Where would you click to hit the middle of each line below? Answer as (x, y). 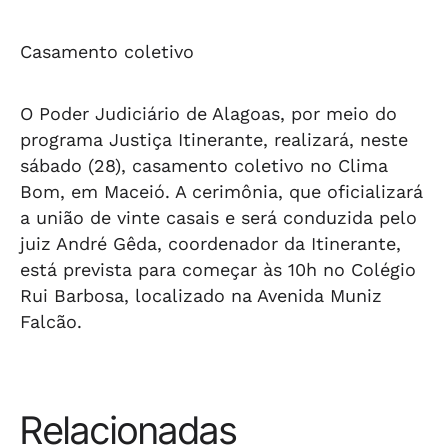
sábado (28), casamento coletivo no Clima (204, 165)
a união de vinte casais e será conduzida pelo (218, 217)
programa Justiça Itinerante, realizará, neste (214, 139)
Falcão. (51, 321)
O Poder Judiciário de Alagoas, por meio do (208, 113)
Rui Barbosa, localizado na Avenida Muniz (201, 295)
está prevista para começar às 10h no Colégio (218, 269)
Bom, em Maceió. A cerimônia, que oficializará (221, 191)
